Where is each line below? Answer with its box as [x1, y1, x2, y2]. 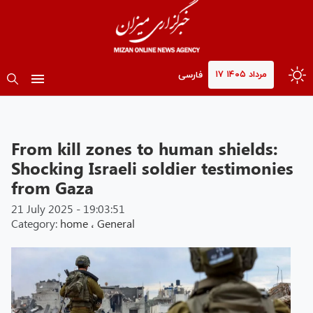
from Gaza [11, 177, 94, 198]
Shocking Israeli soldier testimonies [11, 158, 293, 179]
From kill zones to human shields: [11, 138, 278, 159]
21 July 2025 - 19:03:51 [11, 201, 125, 216]
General [97, 216, 135, 231]
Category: [11, 216, 60, 231]
